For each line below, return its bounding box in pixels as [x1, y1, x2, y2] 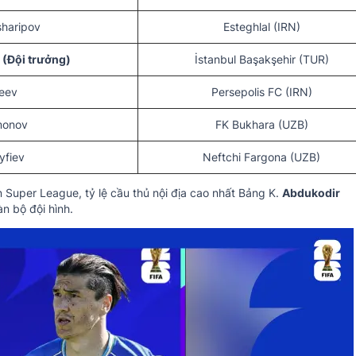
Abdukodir [282, 186, 340, 200]
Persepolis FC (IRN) [211, 85, 312, 99]
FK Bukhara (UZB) [215, 118, 308, 132]
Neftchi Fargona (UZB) [203, 150, 320, 164]
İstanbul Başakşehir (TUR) [194, 52, 329, 67]
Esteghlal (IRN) [222, 20, 300, 34]
